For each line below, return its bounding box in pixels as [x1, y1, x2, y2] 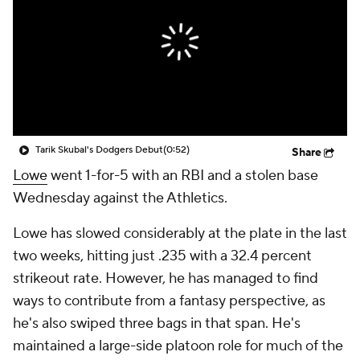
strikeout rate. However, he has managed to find [13, 269, 318, 288]
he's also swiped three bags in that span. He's [13, 314, 301, 333]
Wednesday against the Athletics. [13, 189, 227, 207]
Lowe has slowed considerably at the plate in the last [13, 224, 347, 243]
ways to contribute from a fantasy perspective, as [13, 292, 325, 310]
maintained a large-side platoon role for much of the [13, 337, 343, 355]
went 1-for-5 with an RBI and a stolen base [47, 166, 318, 185]
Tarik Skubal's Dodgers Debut [35, 144, 163, 156]
